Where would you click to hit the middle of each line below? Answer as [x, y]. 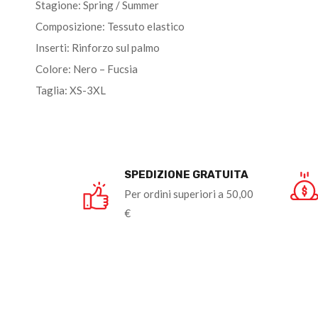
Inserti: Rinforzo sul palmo [98, 48]
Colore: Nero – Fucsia [87, 69]
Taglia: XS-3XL [71, 90]
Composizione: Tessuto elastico [110, 26]
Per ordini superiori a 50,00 [188, 194]
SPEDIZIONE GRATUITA [186, 175]
